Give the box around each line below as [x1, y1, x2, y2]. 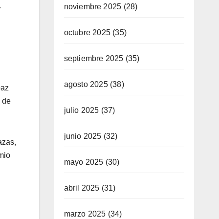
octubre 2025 [64, 28, 110, 37]
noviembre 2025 [64, 2, 122, 11]
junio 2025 [64, 131, 102, 140]
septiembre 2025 [64, 54, 124, 63]
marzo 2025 [64, 209, 106, 218]
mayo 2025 [64, 157, 104, 166]
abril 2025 [64, 183, 100, 192]
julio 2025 [64, 106, 99, 114]
